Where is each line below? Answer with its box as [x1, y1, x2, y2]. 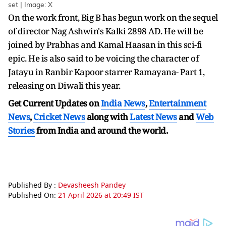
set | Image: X [8, 2, 52, 9]
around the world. [97, 125, 167, 137]
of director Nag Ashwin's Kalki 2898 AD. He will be [8, 25, 203, 37]
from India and [36, 125, 95, 137]
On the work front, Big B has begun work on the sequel [8, 12, 218, 24]
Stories [8, 125, 35, 137]
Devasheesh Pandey [58, 180, 126, 191]
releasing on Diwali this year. [8, 80, 129, 92]
